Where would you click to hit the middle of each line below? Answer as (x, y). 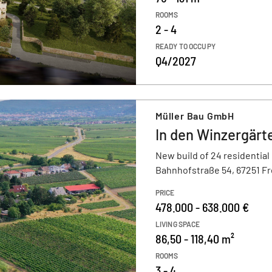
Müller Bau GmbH (195, 116)
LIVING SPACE (178, 224)
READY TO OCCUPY (185, 46)
